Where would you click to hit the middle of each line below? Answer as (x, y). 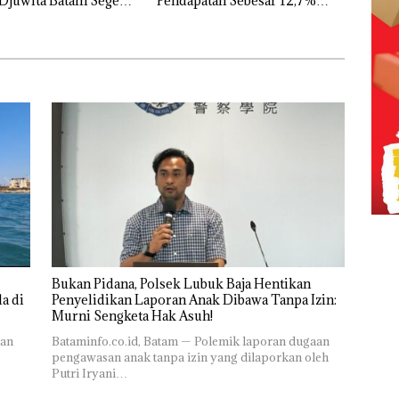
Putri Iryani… (89, 374)
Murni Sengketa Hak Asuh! (132, 316)
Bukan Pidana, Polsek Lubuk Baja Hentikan (181, 284)
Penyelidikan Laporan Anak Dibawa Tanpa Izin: (194, 300)
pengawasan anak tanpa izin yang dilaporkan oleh (190, 358)
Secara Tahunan (204, 16)
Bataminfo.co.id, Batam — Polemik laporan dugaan (190, 342)
